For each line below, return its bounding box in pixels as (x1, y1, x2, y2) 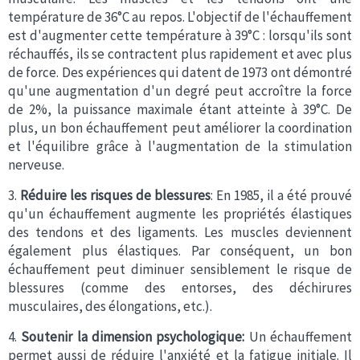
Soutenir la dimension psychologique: (21, 328, 249, 346)
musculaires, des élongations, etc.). (8, 297, 212, 315)
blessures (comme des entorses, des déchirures (8, 279, 352, 297)
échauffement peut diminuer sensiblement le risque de (8, 260, 352, 278)
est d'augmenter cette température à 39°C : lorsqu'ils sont (8, 27, 352, 44)
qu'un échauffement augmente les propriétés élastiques (8, 205, 352, 223)
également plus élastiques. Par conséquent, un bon (8, 242, 352, 260)
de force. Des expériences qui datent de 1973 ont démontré (8, 63, 352, 81)
